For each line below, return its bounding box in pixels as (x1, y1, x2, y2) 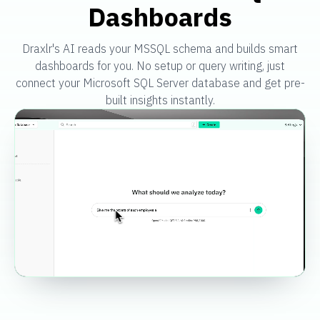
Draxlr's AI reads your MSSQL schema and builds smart (22, 41, 298, 56)
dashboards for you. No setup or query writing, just (35, 59, 285, 73)
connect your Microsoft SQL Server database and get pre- (15, 76, 305, 90)
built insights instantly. (105, 93, 215, 107)
